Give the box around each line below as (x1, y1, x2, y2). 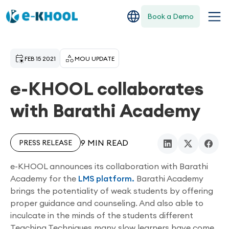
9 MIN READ (81, 138, 128, 148)
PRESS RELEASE (19, 138, 72, 147)
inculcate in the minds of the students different (10, 210, 193, 220)
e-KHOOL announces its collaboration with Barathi (10, 161, 208, 171)
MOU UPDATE (75, 54, 114, 62)
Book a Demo (147, 11, 194, 21)
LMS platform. (78, 173, 134, 184)
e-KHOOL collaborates (10, 77, 203, 100)
